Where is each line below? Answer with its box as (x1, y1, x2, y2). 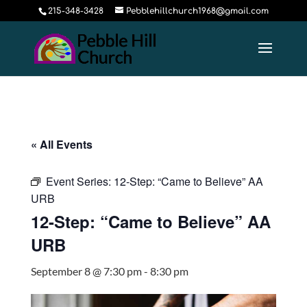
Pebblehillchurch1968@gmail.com (125, 6, 269, 16)
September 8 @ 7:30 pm (30, 265, 142, 278)
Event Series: (45, 173, 114, 189)
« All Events (30, 136, 93, 152)
